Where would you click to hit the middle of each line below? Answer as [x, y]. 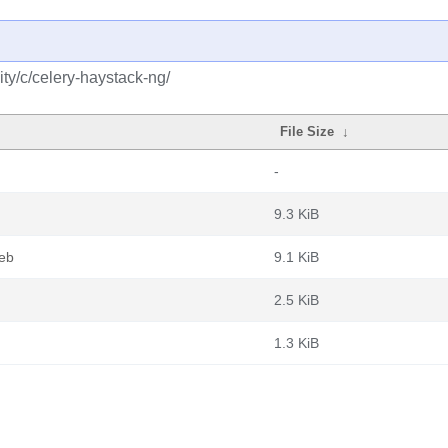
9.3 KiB [296, 214]
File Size [307, 131]
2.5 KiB [296, 300]
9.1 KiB [296, 257]
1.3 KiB [296, 343]
